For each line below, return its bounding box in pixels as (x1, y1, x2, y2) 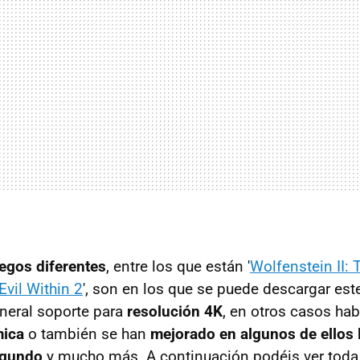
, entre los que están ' (106, 256, 250, 276)
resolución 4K (127, 301, 223, 321)
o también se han (24, 324, 150, 343)
